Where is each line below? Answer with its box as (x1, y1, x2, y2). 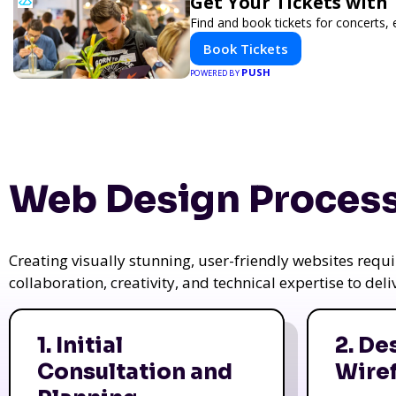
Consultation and (37, 358, 232, 385)
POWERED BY (190, 67, 242, 79)
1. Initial (37, 331, 123, 359)
